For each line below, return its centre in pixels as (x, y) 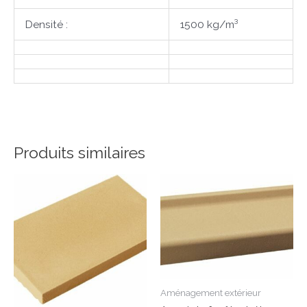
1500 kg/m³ (209, 25)
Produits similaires (79, 152)
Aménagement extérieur (211, 293)
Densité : (46, 25)
